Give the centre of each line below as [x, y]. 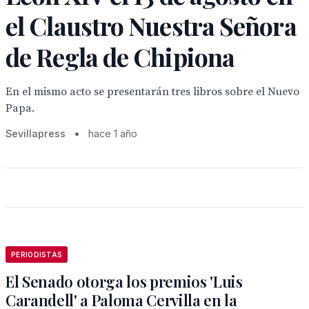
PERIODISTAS [37, 255]
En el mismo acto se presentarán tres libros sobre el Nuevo [152, 92]
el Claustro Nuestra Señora [151, 26]
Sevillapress [36, 133]
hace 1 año [113, 133]
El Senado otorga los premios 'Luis [124, 281]
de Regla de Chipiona [120, 57]
